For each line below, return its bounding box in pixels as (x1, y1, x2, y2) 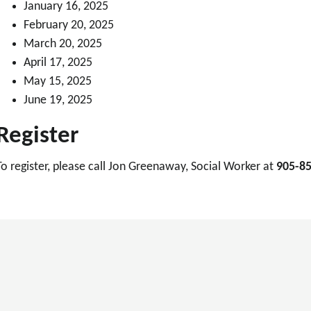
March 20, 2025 (23, 37, 102, 51)
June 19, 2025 (23, 94, 92, 107)
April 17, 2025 (23, 56, 92, 69)
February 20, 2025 (23, 19, 114, 32)
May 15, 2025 (23, 75, 92, 88)
